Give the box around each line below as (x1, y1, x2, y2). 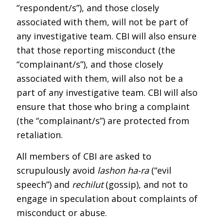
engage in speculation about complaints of (16, 193, 198, 205)
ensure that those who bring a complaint (16, 100, 190, 112)
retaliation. (16, 128, 63, 141)
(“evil (148, 164, 171, 177)
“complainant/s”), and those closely (16, 58, 163, 70)
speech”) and (16, 179, 72, 191)
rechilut (72, 179, 103, 191)
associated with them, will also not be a (16, 72, 183, 84)
